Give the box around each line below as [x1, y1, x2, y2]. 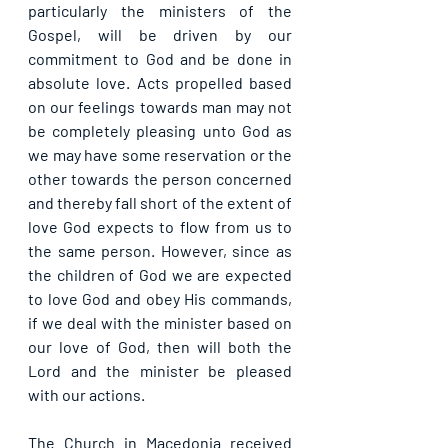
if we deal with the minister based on [28, 313, 292, 333]
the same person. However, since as [28, 241, 292, 261]
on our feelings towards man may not [28, 97, 292, 117]
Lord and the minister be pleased [28, 361, 292, 381]
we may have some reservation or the [28, 145, 292, 165]
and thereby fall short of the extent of [28, 193, 292, 213]
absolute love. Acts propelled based [28, 73, 292, 93]
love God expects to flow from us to [28, 217, 292, 237]
